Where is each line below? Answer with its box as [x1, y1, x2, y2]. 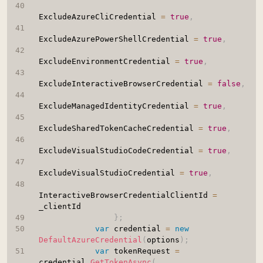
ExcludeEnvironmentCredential [38, 57, 175, 66]
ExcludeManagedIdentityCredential [38, 102, 194, 111]
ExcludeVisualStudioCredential [38, 168, 180, 178]
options [146, 235, 180, 245]
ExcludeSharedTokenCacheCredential [38, 124, 198, 133]
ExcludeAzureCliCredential [38, 12, 161, 22]
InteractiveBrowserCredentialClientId [38, 191, 213, 200]
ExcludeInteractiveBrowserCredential [38, 79, 208, 89]
